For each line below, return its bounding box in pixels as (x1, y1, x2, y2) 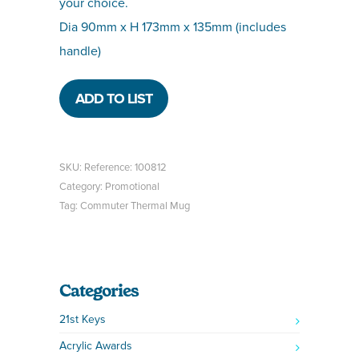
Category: (59, 180, 105, 193)
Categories (59, 280, 139, 302)
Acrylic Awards (59, 339, 132, 353)
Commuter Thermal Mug (80, 200, 190, 212)
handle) (59, 43, 101, 59)
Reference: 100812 (84, 161, 167, 174)
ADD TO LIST (75, 90, 152, 107)
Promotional (105, 180, 159, 193)
